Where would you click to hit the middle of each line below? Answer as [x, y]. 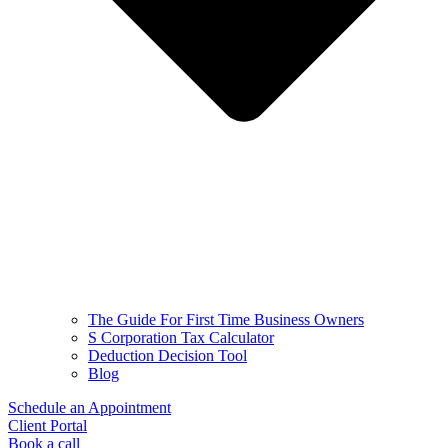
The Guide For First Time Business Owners [226, 320]
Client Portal [47, 426]
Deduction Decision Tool [167, 356]
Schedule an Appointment [89, 408]
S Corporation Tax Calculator [181, 338]
